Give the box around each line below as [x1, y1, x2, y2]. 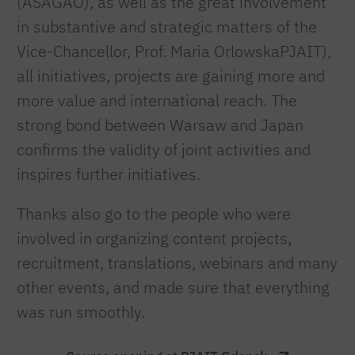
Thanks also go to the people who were [17, 204, 291, 224]
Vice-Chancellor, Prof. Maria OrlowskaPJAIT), [17, 40, 331, 61]
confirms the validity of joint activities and [17, 139, 311, 159]
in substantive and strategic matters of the [17, 16, 317, 36]
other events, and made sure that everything [17, 277, 330, 298]
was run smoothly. [17, 302, 145, 323]
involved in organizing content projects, [17, 228, 292, 249]
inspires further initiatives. [17, 163, 200, 184]
